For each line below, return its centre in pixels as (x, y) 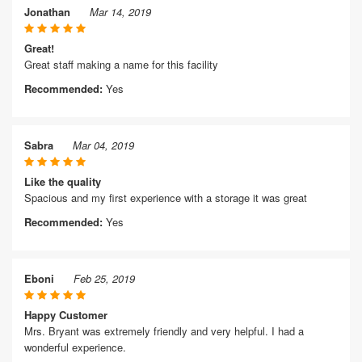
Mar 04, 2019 (103, 145)
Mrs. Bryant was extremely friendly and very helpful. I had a (164, 331)
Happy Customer (66, 315)
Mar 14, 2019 (120, 12)
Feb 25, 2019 (104, 278)
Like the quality (63, 181)
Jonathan (47, 12)
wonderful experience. (75, 347)
